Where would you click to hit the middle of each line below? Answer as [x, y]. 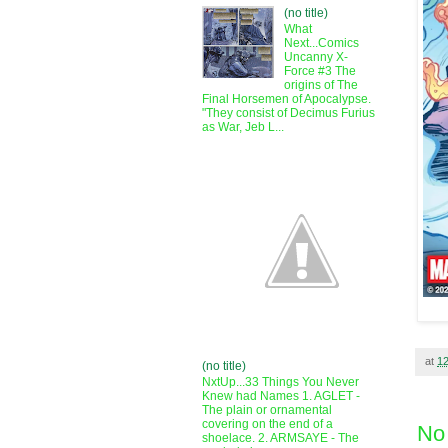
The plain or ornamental [267, 410]
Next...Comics [321, 43]
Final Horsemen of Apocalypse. [286, 99]
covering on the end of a [267, 424]
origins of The [320, 85]
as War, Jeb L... [243, 127]
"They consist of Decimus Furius [288, 113]
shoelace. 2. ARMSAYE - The [280, 438]
